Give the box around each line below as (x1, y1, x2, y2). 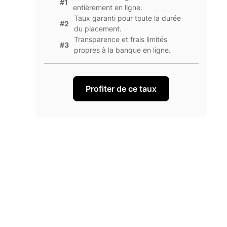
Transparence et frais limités (73, 35, 167, 44)
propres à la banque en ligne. (73, 46, 171, 55)
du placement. (73, 24, 122, 33)
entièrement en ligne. (72, 3, 142, 12)
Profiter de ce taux (85, 84, 157, 94)
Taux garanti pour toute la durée (73, 14, 181, 23)
